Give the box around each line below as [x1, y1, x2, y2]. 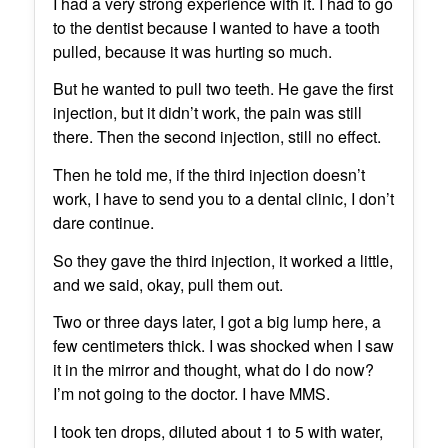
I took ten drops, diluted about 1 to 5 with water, [52, 419, 383, 443]
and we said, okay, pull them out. [52, 272, 283, 296]
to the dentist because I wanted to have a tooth [52, 15, 380, 39]
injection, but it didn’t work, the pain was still [52, 101, 362, 125]
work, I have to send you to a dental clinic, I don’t [52, 186, 394, 210]
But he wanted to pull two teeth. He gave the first [52, 77, 393, 101]
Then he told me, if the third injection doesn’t [52, 162, 365, 186]
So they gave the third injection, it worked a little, [52, 248, 393, 272]
